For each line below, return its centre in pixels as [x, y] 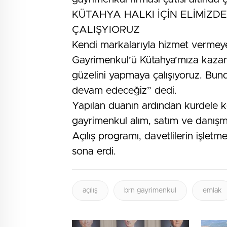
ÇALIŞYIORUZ [106, 30]
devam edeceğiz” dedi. [124, 91]
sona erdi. [94, 152]
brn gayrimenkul [150, 191]
